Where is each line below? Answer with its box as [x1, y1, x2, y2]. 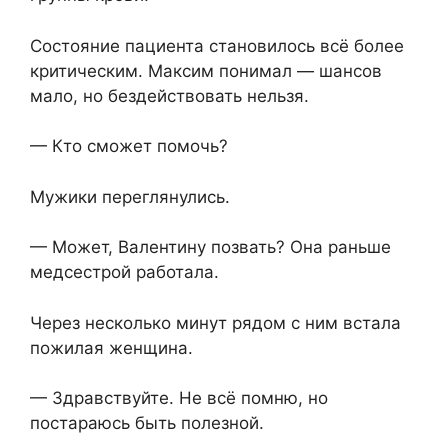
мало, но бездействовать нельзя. [30, 85, 309, 106]
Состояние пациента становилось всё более [30, 35, 404, 56]
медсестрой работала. [30, 262, 219, 283]
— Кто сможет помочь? [30, 136, 228, 157]
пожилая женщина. [30, 337, 193, 358]
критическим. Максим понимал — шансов [30, 60, 382, 81]
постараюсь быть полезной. [30, 413, 264, 434]
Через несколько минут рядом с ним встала [30, 312, 401, 333]
